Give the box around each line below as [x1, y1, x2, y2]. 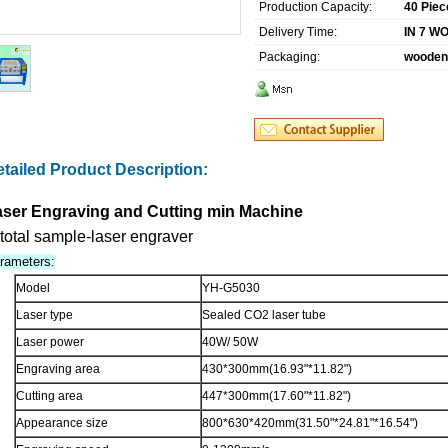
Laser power [16, 335, 84, 350]
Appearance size [16, 416, 108, 431]
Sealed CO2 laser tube [202, 308, 326, 323]
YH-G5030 [202, 281, 260, 296]
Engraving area [16, 362, 100, 377]
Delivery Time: [259, 25, 337, 40]
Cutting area [16, 389, 83, 404]
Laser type [16, 308, 73, 323]
